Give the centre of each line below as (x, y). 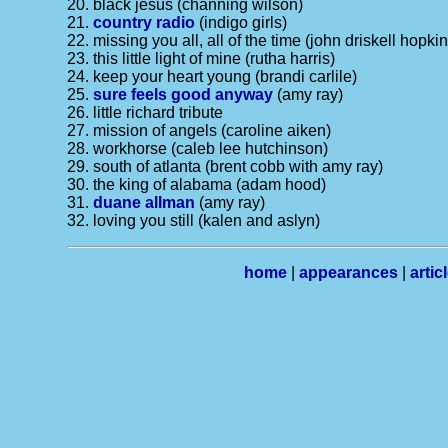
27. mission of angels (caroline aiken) (199, 130)
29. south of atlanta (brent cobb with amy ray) (225, 166)
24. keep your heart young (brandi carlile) (212, 76)
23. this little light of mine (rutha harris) (201, 58)
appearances (348, 272)
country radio (144, 22)
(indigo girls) (241, 22)
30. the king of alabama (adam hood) (197, 184)
